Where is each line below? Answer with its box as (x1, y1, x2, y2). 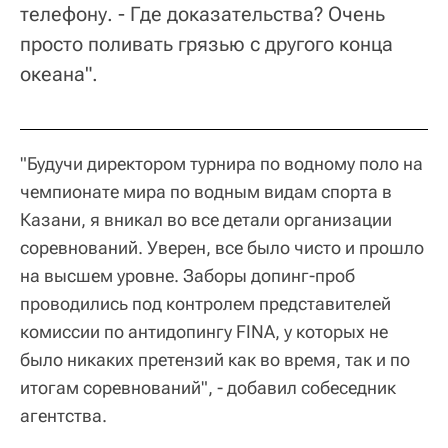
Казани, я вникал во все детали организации (20, 209, 392, 230)
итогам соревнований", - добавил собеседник (20, 377, 396, 398)
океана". (20, 62, 98, 86)
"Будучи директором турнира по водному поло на (20, 153, 423, 174)
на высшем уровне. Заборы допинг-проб (20, 265, 355, 286)
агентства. (20, 405, 107, 426)
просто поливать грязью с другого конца (20, 32, 393, 56)
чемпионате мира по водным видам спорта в (20, 181, 392, 202)
